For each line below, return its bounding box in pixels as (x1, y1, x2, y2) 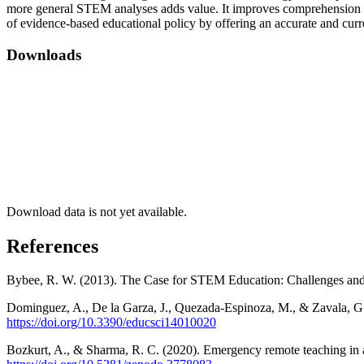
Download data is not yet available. (6, 204, 187, 219)
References (6, 235, 98, 257)
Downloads (6, 45, 81, 63)
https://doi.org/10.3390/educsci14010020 (6, 315, 216, 330)
